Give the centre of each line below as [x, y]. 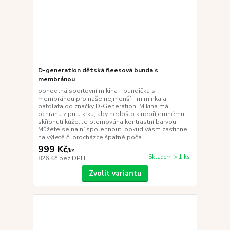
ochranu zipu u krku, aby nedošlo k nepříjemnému [111, 114]
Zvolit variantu [115, 173]
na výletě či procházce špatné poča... [92, 137]
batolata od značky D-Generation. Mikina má [103, 106]
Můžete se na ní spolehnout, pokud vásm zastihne [112, 129]
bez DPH [72, 158]
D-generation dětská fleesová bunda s [98, 70]
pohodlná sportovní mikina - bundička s [96, 91]
